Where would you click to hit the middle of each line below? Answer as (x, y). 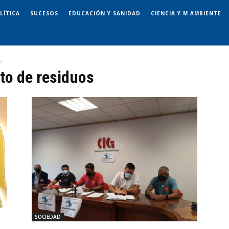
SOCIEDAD (48, 217)
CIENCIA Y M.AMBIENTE (186, 13)
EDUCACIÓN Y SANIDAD (105, 13)
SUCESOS (44, 13)
